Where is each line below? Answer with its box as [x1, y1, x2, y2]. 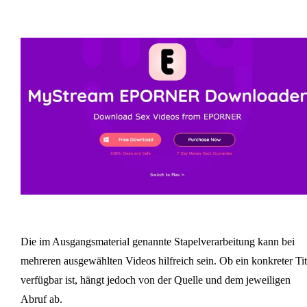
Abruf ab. [20, 293, 62, 306]
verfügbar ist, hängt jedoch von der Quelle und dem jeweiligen [20, 274, 291, 286]
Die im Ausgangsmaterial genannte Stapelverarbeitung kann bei [20, 236, 295, 248]
